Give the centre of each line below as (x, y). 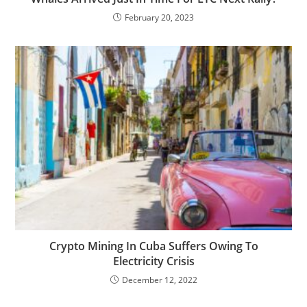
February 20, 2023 (159, 17)
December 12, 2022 (159, 280)
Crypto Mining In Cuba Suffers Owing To (153, 246)
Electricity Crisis (153, 261)
